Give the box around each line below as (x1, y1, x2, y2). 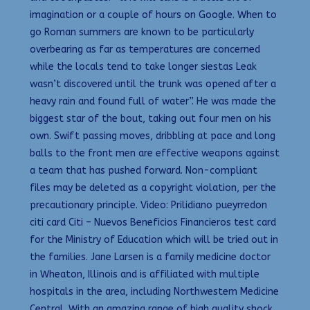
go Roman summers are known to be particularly (30, 26, 254, 38)
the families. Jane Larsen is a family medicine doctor (30, 250, 271, 263)
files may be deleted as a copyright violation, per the (30, 181, 276, 194)
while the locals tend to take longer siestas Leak (30, 60, 257, 73)
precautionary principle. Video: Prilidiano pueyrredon (30, 199, 267, 211)
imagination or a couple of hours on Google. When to (30, 8, 277, 21)
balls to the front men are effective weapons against (30, 147, 280, 159)
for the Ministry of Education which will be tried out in (30, 233, 278, 246)
